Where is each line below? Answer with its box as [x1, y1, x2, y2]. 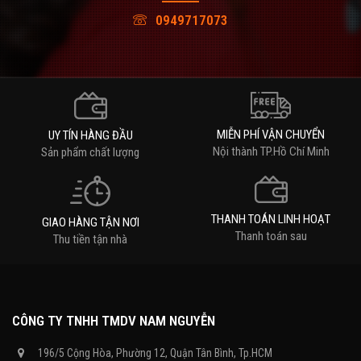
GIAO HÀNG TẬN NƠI [41, 215, 139, 230]
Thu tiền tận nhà [53, 232, 127, 247]
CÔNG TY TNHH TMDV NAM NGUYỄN [12, 313, 215, 329]
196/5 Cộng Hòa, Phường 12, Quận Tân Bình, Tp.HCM [38, 346, 272, 359]
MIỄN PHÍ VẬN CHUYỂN [217, 127, 325, 142]
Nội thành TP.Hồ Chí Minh [212, 144, 330, 159]
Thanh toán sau [234, 229, 307, 243]
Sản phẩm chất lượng [41, 145, 139, 160]
